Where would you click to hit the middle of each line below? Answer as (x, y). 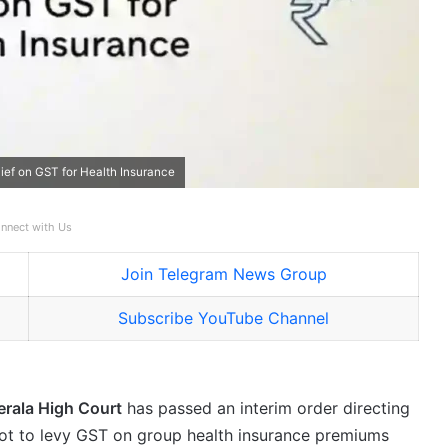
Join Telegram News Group (223, 274)
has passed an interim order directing (266, 408)
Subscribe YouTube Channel (223, 318)
